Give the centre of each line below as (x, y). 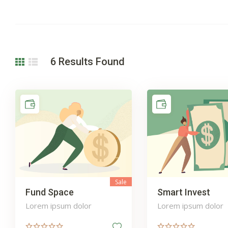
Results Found (92, 62)
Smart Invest (183, 192)
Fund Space (50, 192)
